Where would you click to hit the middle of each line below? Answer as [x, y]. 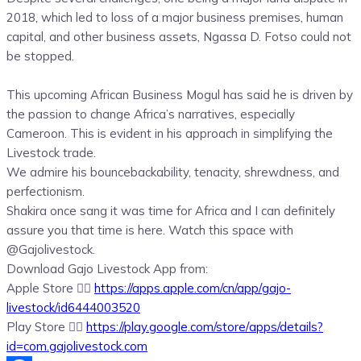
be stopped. [40, 56]
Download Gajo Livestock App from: [107, 269]
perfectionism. [46, 192]
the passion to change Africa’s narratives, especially [151, 114]
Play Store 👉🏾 [46, 327]
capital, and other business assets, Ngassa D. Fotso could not [179, 37]
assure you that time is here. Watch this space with [150, 230]
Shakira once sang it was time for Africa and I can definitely [171, 211]
